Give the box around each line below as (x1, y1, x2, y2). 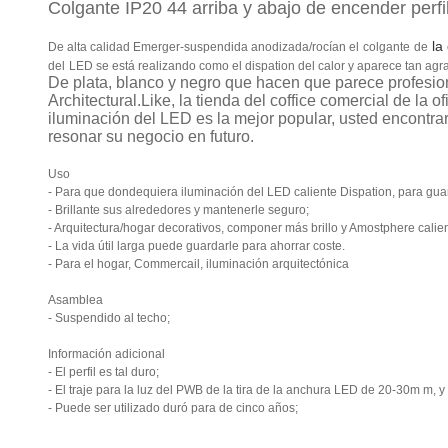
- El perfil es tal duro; (48, 365, 159, 379)
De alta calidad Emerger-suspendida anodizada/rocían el (48, 40, 359, 54)
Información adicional (48, 347, 165, 361)
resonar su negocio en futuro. (48, 128, 254, 145)
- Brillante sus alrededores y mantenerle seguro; (48, 203, 309, 217)
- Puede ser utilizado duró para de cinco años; (48, 401, 298, 415)
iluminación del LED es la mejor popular (48, 110, 331, 127)
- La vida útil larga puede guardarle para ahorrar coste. (48, 239, 345, 253)
